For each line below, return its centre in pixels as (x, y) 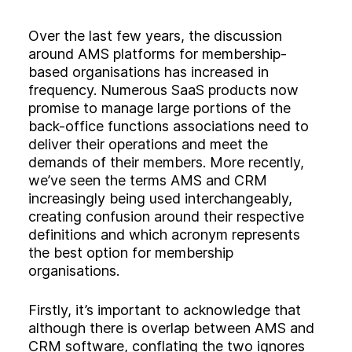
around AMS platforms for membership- (158, 53)
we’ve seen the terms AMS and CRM (148, 180)
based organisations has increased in (148, 71)
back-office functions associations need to (169, 126)
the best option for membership (131, 252)
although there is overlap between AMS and (171, 328)
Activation (271, 27)
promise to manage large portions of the (159, 108)
